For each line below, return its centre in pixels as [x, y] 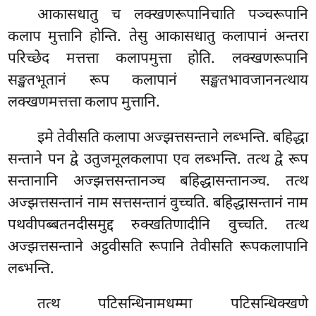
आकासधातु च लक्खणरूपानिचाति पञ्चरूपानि [173, 15]
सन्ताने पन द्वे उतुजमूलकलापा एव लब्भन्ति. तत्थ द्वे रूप [158, 160]
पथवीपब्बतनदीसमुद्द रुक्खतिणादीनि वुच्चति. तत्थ [158, 225]
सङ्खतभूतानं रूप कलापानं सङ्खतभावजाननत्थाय [158, 81]
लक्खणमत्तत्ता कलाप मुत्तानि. [84, 103]
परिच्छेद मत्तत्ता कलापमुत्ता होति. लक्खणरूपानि [158, 59]
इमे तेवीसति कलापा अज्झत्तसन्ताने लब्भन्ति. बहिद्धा [173, 138]
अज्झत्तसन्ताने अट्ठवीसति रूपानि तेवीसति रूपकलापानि [158, 247]
